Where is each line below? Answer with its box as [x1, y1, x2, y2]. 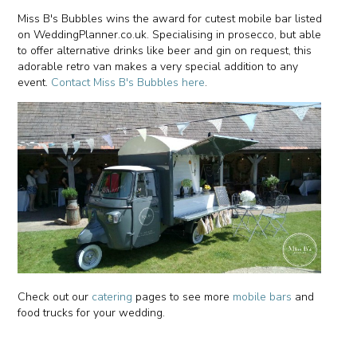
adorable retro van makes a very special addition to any [18, 59, 299, 75]
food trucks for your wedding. [18, 304, 166, 320]
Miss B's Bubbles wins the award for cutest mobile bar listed [18, 11, 323, 27]
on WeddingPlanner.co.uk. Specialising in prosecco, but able [18, 27, 322, 43]
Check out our [18, 288, 92, 304]
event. [18, 75, 52, 91]
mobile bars [233, 288, 292, 304]
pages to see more [132, 288, 233, 304]
